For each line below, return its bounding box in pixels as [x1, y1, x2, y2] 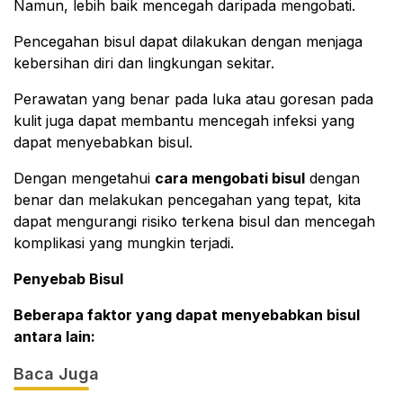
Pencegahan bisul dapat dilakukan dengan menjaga [13, 32, 363, 50]
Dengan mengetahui [13, 169, 155, 187]
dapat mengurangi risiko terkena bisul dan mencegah [13, 212, 375, 230]
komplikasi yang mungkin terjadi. [13, 234, 234, 252]
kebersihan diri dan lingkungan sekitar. [13, 54, 274, 72]
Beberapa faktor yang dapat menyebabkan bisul [13, 306, 360, 324]
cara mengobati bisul [155, 169, 305, 187]
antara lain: [13, 327, 95, 345]
